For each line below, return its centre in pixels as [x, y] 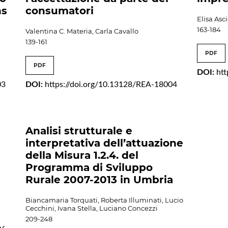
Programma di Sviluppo [89, 168]
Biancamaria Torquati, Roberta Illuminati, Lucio [105, 200]
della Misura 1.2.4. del [82, 155]
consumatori [60, 11]
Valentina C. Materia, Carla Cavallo [82, 31]
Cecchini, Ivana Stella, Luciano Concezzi [92, 208]
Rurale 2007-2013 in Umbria [99, 180]
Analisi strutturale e [79, 131]
